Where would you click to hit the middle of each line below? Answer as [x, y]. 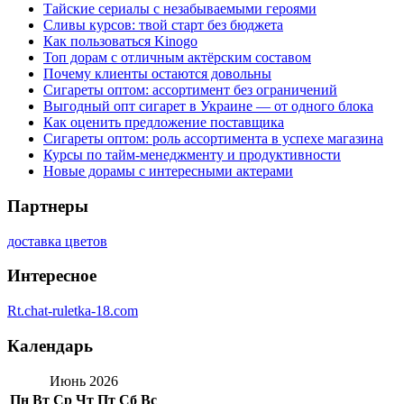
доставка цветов [57, 241]
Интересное [52, 276]
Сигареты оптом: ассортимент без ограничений [190, 90]
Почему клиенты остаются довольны [157, 74]
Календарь [50, 345]
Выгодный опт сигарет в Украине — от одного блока [208, 106]
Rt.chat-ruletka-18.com [73, 311]
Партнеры [48, 206]
